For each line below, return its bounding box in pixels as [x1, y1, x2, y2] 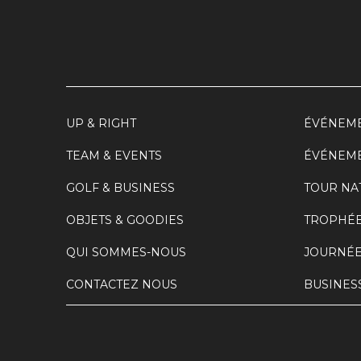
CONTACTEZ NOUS [66, 277, 177, 292]
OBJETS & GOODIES [66, 213, 184, 227]
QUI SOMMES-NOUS [66, 245, 186, 259]
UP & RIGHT [66, 116, 136, 131]
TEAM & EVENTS [66, 148, 162, 163]
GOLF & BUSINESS [66, 180, 175, 195]
